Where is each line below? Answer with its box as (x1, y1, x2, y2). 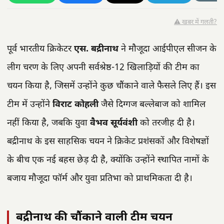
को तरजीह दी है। (137, 117, 195, 129)
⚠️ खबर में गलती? (174, 18, 217, 26)
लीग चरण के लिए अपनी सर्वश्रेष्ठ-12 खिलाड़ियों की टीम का (7, 62, 199, 73)
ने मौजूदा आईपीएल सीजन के (118, 43, 216, 55)
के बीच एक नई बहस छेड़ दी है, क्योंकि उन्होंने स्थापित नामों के (7, 154, 209, 166)
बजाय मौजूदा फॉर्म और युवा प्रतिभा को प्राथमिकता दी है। (7, 173, 192, 184)
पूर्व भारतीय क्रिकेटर (7, 43, 74, 55)
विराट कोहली (52, 99, 98, 110)
